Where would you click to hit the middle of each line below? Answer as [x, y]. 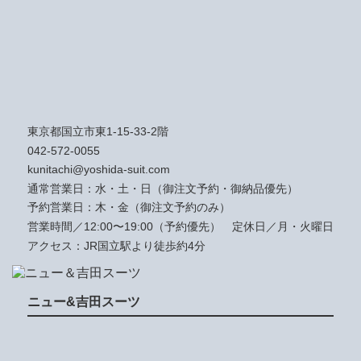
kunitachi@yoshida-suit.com [99, 170]
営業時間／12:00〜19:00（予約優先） [130, 226]
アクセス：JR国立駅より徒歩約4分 [116, 245]
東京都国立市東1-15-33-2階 [98, 131]
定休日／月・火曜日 [283, 226]
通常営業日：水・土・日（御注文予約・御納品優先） [163, 188]
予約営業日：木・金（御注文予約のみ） [129, 207]
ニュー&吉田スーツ [84, 301]
